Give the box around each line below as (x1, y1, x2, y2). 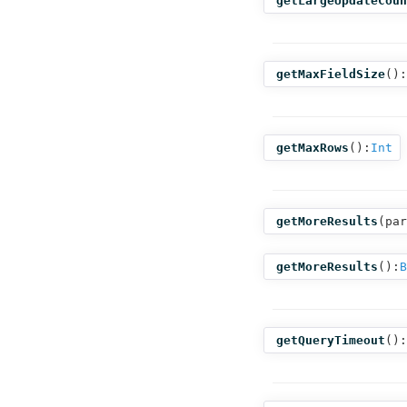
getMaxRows (276, 141, 349, 154)
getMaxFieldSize (276, 67, 385, 81)
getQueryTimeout (276, 333, 385, 347)
